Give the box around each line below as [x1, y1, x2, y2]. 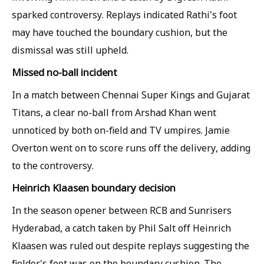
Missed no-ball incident [12, 65, 117, 80]
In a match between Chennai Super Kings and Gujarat [12, 88, 250, 102]
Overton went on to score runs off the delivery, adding [12, 141, 250, 155]
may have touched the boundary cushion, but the [12, 26, 227, 39]
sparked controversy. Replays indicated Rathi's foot [12, 8, 237, 22]
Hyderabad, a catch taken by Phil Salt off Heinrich [12, 222, 231, 235]
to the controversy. [12, 159, 94, 173]
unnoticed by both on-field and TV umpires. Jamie [12, 124, 230, 137]
